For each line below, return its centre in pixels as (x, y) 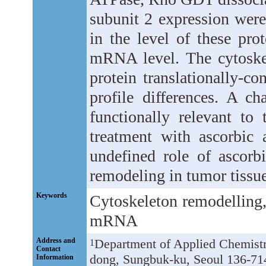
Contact (48, 248)
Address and (56, 240)
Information (55, 257)
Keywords (52, 195)
